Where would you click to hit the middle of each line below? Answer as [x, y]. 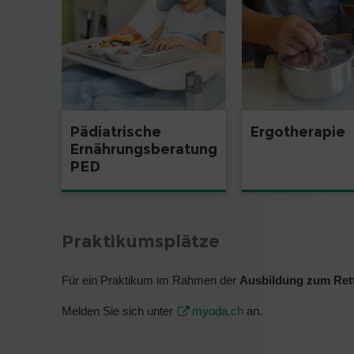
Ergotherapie [297, 132]
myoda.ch [218, 311]
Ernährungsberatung [143, 149]
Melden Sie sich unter [119, 311]
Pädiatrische [115, 132]
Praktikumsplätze [141, 242]
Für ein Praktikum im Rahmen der [151, 281]
